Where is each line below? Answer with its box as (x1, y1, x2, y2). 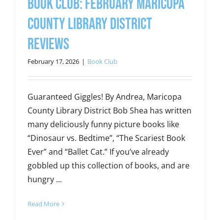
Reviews (27, 35, 69, 55)
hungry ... (27, 174, 62, 185)
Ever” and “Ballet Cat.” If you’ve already (27, 146, 169, 158)
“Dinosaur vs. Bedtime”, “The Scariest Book (27, 133, 185, 144)
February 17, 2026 (27, 57, 79, 66)
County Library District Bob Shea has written (27, 105, 192, 116)
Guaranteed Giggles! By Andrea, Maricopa (27, 91, 182, 103)
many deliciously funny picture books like (27, 119, 179, 130)
